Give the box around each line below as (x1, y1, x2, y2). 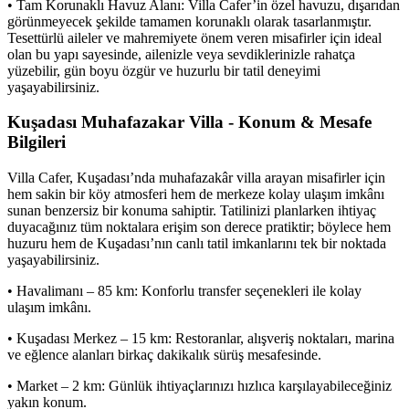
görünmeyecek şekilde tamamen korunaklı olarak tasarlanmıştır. (7, 13, 372, 29)
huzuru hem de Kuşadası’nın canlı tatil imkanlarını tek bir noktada (7, 236, 386, 252)
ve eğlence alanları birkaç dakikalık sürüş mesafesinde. (7, 347, 321, 363)
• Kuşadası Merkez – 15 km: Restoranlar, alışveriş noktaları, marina (7, 330, 394, 347)
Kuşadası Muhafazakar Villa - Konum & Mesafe (7, 112, 372, 132)
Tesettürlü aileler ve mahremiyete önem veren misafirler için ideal (7, 29, 382, 46)
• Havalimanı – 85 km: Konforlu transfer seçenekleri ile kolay (7, 283, 362, 299)
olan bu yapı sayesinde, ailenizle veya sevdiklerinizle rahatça (7, 46, 355, 62)
